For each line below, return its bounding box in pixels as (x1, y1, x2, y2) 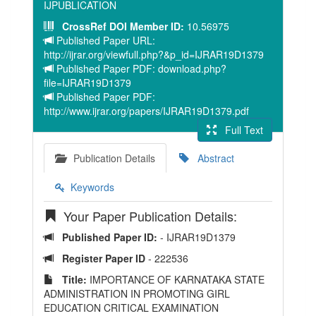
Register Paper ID (62, 251, 148, 265)
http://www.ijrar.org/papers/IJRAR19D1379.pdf (44, 104, 249, 118)
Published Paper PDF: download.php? (54, 61, 226, 75)
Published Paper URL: (54, 33, 155, 47)
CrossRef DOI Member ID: (54, 19, 187, 33)
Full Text (217, 123, 263, 137)
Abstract (189, 151, 234, 165)
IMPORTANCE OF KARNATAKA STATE (87, 272, 265, 286)
